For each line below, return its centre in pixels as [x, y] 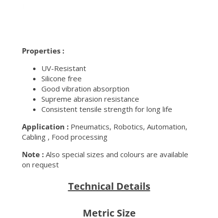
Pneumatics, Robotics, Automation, [128, 127]
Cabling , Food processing [65, 137]
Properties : [43, 51]
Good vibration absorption [85, 89]
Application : [45, 127]
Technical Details [109, 186]
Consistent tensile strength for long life [107, 109]
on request [40, 165]
